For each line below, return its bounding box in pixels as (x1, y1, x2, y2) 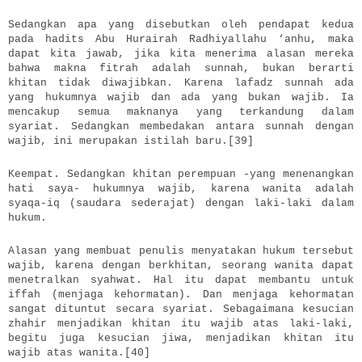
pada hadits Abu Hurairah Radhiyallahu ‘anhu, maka (8, 32, 354, 45)
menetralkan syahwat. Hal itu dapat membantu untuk (8, 274, 354, 287)
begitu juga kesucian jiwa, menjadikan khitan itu (8, 332, 354, 345)
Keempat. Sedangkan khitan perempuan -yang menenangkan (8, 167, 354, 180)
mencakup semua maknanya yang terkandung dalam (8, 105, 354, 118)
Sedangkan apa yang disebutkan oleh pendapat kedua (8, 18, 354, 31)
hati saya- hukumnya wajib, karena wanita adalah (8, 182, 354, 195)
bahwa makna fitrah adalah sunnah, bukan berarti (8, 61, 354, 74)
